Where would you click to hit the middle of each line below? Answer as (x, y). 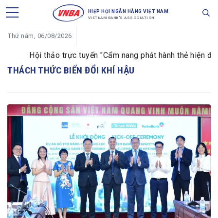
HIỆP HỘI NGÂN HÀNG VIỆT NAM (128, 11)
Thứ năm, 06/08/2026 (40, 36)
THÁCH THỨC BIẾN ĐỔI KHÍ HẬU (71, 70)
